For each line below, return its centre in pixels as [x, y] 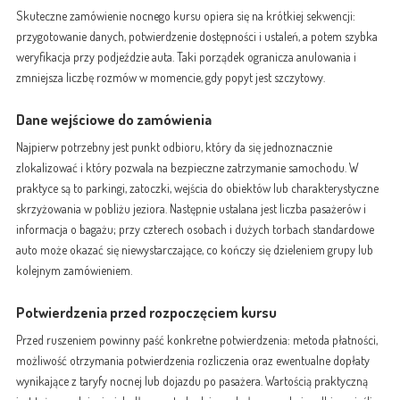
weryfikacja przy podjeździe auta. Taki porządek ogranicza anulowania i [186, 57]
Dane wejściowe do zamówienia [113, 120]
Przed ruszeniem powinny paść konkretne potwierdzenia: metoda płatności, [196, 340]
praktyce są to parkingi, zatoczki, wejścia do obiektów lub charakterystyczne [197, 188]
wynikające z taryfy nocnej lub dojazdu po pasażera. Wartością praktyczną [192, 381]
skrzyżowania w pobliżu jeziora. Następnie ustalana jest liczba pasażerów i [191, 209]
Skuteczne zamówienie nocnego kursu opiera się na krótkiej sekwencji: [185, 16]
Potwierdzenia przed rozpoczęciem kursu [146, 312]
